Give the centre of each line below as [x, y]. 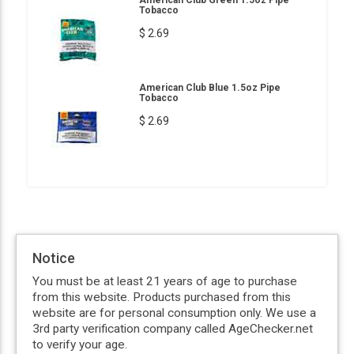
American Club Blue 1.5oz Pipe [210, 87]
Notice [54, 258]
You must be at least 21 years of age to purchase [165, 281]
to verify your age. [80, 344]
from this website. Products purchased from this [162, 297]
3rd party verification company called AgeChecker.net [173, 328]
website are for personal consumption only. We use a [174, 313]
